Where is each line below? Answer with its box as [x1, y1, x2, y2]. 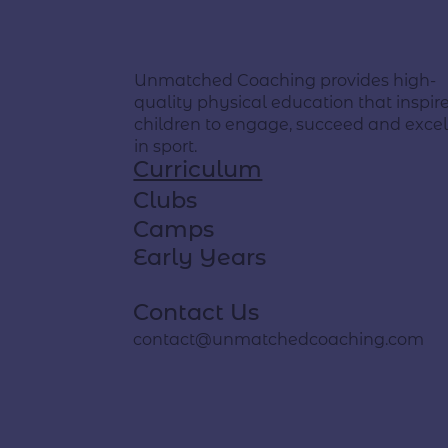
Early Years [133, 243, 267, 272]
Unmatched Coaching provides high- [134, 69, 437, 90]
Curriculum [133, 155, 263, 184]
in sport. [134, 135, 198, 156]
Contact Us [133, 297, 260, 326]
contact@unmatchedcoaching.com [133, 328, 425, 349]
